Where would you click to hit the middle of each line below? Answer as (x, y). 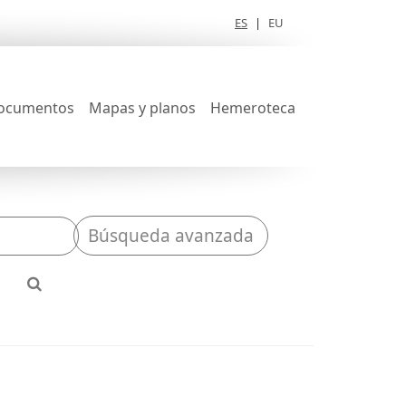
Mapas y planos (142, 107)
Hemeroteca (253, 107)
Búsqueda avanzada (171, 236)
